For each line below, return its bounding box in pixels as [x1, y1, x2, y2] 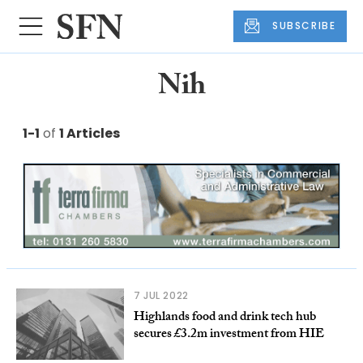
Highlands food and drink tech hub [133, 306, 316, 329]
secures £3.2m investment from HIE [133, 323, 324, 346]
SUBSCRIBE [272, 19, 336, 33]
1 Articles [59, 123, 120, 143]
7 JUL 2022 [133, 288, 189, 302]
